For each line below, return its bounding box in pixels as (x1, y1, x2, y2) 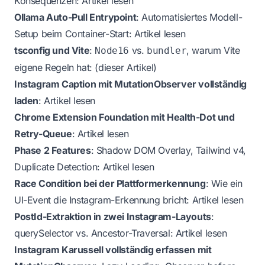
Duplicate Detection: (14, 161, 103, 173)
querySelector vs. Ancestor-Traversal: (14, 227, 176, 240)
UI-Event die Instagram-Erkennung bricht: (14, 194, 192, 206)
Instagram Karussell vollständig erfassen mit (14, 244, 212, 256)
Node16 (95, 45, 130, 57)
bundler (147, 45, 187, 57)
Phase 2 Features (14, 144, 91, 157)
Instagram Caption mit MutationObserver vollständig (14, 78, 247, 91)
